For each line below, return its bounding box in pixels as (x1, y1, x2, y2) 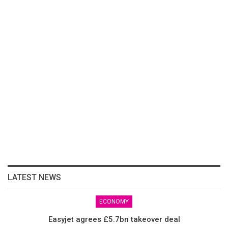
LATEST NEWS (8, 172, 61, 182)
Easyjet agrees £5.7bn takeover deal (48, 214, 180, 224)
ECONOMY (99, 197, 129, 205)
